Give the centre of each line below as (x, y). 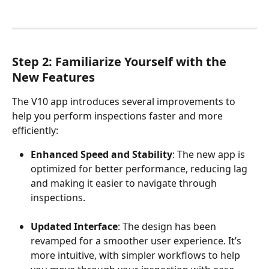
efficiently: (35, 130)
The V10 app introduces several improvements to (125, 101)
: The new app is (210, 154)
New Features (53, 77)
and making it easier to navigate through (125, 183)
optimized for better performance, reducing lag (140, 168)
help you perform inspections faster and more (119, 116)
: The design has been (168, 226)
